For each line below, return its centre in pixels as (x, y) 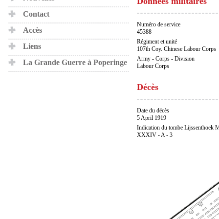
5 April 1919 (152, 118)
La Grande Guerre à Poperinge (75, 62)
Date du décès (153, 110)
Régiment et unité (157, 42)
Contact (36, 14)
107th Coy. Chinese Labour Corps (176, 49)
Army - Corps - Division (166, 59)
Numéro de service (159, 24)
